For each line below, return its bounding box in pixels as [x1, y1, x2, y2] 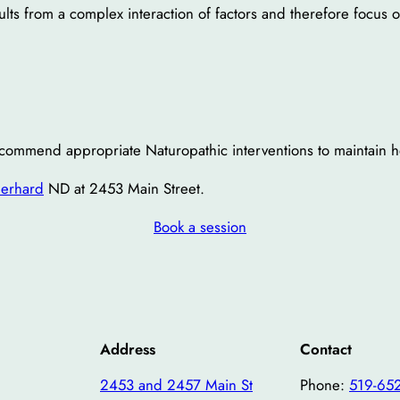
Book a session [154, 215, 246, 237]
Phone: [300, 373, 349, 396]
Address [100, 338, 155, 361]
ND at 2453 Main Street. [44, 178, 204, 200]
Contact [300, 338, 352, 361]
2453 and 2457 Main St [100, 373, 253, 396]
